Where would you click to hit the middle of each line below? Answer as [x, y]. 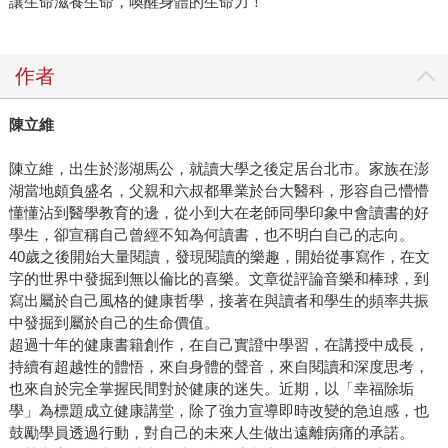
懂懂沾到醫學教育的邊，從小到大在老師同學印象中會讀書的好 [218, 213]
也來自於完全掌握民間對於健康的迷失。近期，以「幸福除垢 [211, 389]
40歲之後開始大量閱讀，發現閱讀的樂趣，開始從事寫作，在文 [219, 257]
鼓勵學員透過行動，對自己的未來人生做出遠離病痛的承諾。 [211, 433]
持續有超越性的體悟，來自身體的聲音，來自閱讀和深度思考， [218, 367]
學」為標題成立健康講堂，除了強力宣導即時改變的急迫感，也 [218, 411]
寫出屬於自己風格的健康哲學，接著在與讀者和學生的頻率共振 [218, 301]
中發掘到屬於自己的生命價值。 [113, 323]
